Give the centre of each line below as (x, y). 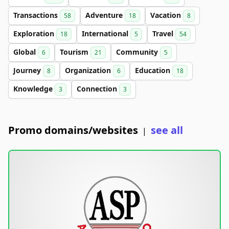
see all (167, 130)
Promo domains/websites (73, 130)
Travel (164, 33)
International (106, 33)
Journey (28, 70)
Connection (98, 89)
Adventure (105, 15)
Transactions (37, 15)
